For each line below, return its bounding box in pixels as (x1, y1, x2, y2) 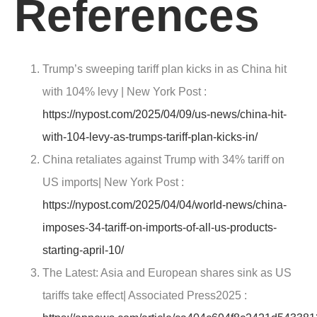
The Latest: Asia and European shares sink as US (42, 267, 292, 279)
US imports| (42, 176, 104, 189)
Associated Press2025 (128, 289, 241, 302)
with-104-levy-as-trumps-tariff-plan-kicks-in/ (42, 131, 258, 144)
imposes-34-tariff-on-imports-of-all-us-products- (42, 221, 277, 234)
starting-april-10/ (42, 244, 124, 257)
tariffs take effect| (42, 289, 128, 302)
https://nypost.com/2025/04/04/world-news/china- (42, 199, 287, 212)
